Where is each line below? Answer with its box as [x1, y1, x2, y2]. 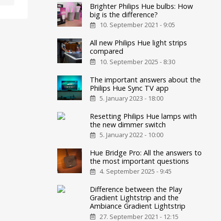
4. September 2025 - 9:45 [100, 167, 172, 176]
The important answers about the [90, 74, 201, 84]
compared [90, 46, 124, 56]
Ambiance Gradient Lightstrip [90, 201, 186, 211]
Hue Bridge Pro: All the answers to [90, 148, 202, 158]
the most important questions [90, 156, 189, 166]
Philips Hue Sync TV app [90, 83, 169, 93]
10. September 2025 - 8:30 [100, 57, 176, 66]
